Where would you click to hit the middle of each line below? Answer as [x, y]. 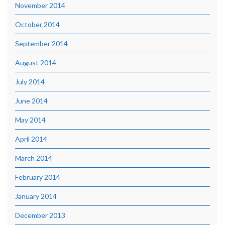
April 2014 [31, 139]
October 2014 [37, 24]
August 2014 [36, 62]
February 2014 [38, 177]
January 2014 [36, 196]
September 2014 [41, 43]
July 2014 [30, 81]
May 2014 [30, 120]
